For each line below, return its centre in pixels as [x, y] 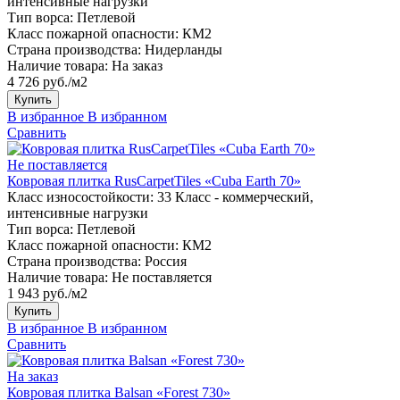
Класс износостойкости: [80, 196]
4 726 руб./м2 [47, 81]
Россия [166, 261]
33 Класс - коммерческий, [235, 196]
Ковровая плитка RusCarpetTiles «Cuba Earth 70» [154, 180]
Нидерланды [183, 49]
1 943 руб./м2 [47, 293]
